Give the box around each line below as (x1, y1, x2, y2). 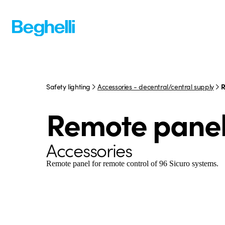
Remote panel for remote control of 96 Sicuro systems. (46, 159, 218, 168)
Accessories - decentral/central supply (97, 81, 214, 91)
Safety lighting (46, 81, 90, 91)
